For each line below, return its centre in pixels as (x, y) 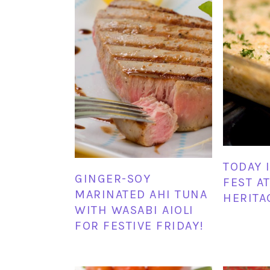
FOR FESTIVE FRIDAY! (140, 225)
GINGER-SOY (113, 178)
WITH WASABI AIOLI (134, 210)
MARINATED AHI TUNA (141, 194)
